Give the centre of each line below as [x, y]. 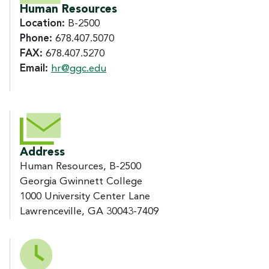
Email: [34, 68]
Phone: [36, 38]
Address [42, 153]
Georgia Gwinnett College [81, 181]
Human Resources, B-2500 [80, 166]
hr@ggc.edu [79, 68]
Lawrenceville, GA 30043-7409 [89, 211]
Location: [42, 23]
